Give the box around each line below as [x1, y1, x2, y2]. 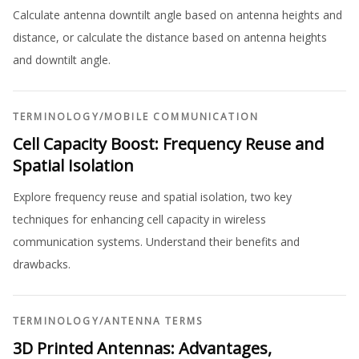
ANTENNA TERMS [103, 313, 204, 328]
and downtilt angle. [13, 51, 111, 67]
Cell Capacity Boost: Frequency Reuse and [13, 132, 324, 155]
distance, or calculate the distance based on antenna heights [13, 29, 327, 45]
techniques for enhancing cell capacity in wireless [13, 211, 266, 227]
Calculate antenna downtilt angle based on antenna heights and [13, 6, 342, 22]
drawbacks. [13, 256, 71, 272]
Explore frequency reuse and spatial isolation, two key [13, 188, 292, 204]
